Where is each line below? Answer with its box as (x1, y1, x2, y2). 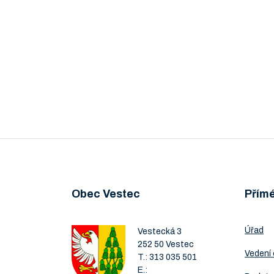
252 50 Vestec (138, 240, 194, 249)
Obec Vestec (72, 188, 140, 200)
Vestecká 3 (138, 227, 182, 236)
